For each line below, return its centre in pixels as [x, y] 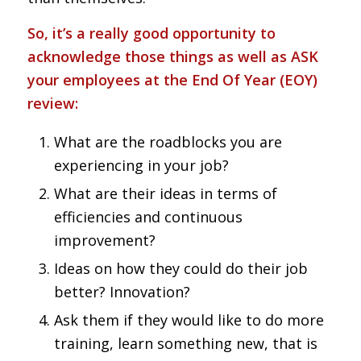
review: [52, 104]
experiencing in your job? [141, 165]
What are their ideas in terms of [165, 193]
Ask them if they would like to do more [189, 320]
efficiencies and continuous [148, 216]
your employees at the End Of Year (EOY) [172, 80]
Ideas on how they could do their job [180, 268]
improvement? [104, 240]
